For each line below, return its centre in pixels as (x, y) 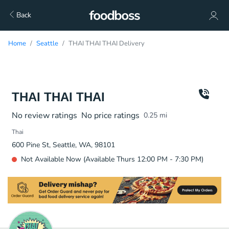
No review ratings (44, 116)
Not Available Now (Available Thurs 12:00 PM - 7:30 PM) (112, 159)
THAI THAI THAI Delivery (107, 43)
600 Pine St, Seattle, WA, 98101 (63, 145)
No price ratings (110, 116)
